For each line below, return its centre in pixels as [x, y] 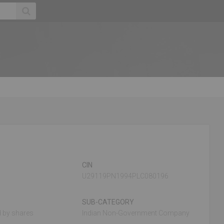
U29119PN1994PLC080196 [125, 176]
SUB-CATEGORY [108, 202]
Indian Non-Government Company [136, 213]
